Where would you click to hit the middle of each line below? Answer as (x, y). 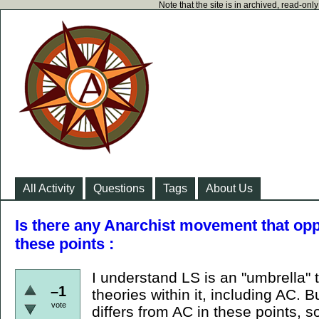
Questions (119, 188)
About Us (229, 188)
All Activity (49, 188)
